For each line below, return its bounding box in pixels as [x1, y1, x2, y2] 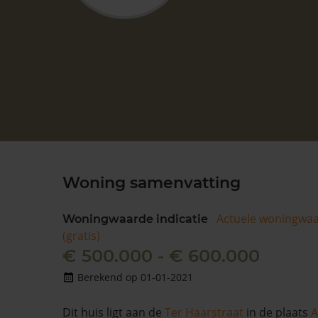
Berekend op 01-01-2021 [77, 270, 193, 284]
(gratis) [62, 228, 100, 243]
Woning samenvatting [62, 173, 241, 192]
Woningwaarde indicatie [62, 212, 208, 226]
